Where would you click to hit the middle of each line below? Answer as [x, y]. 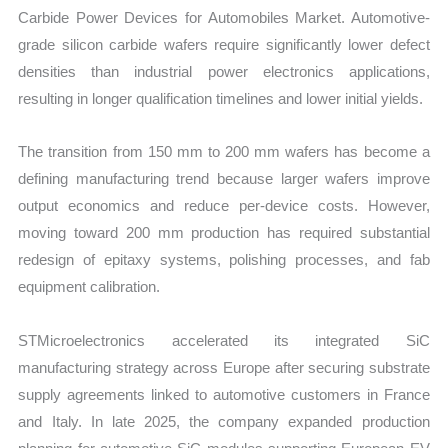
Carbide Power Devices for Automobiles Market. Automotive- [224, 18]
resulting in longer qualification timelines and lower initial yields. [221, 99]
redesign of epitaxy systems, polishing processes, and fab [224, 260]
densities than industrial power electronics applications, [224, 72]
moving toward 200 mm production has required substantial [224, 233]
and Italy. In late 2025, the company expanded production [224, 421]
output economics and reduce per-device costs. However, [224, 206]
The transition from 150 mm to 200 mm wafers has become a [224, 152]
